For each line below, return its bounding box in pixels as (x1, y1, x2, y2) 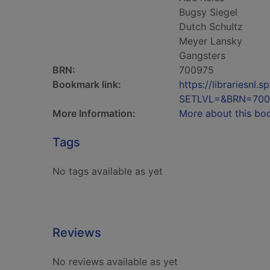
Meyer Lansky (179, 35, 242, 47)
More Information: (52, 107, 136, 119)
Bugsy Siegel (179, 6, 237, 18)
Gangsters (179, 49, 225, 61)
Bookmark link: (52, 78, 121, 90)
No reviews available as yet (52, 256, 178, 268)
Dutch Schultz (179, 20, 243, 33)
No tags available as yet (52, 165, 163, 177)
